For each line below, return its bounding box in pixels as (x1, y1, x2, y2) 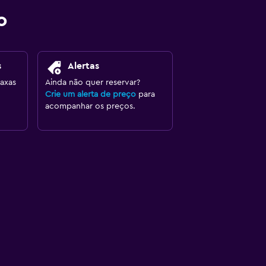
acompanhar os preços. (45, 102, 135, 110)
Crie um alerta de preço (45, 90, 136, 99)
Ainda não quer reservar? (45, 78, 140, 87)
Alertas (67, 61, 99, 71)
